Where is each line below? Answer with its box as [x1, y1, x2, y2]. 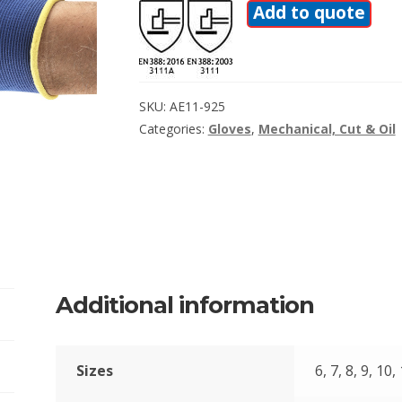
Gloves [207, 119, 251, 137]
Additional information [56, 291, 315, 319]
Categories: [138, 119, 208, 137]
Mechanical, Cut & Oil [258, 119, 396, 137]
